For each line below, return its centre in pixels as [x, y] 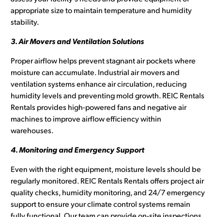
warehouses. [32, 132]
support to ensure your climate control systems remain [101, 205]
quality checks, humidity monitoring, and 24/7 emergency [108, 194]
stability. [25, 23]
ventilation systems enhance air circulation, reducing [99, 85]
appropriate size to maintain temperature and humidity [101, 11]
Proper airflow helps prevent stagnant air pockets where [103, 62]
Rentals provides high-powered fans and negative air [99, 108]
